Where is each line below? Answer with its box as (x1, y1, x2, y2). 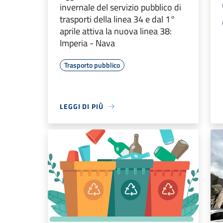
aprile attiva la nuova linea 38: (60, 24, 172, 38)
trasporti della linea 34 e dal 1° (60, 12, 175, 26)
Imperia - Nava (60, 36, 115, 50)
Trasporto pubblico (64, 60, 120, 71)
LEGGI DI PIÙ (60, 101, 104, 112)
